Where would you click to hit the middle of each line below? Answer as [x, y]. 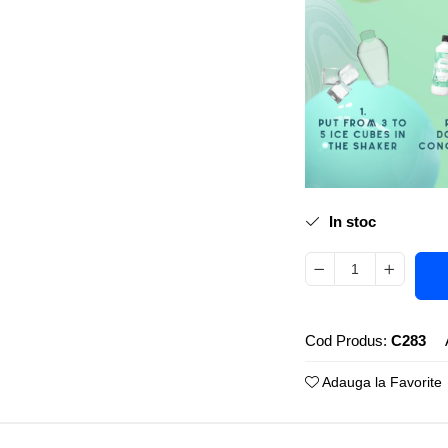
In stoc [350, 222]
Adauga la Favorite [380, 382]
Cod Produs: [345, 341]
